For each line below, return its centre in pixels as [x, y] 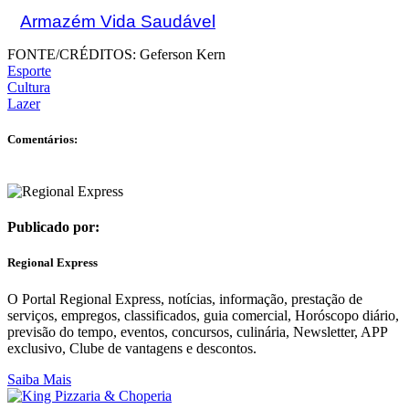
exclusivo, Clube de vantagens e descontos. [132, 348]
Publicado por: [53, 227]
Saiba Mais [39, 379]
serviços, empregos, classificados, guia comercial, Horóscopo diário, [203, 315]
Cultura [29, 87]
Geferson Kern [181, 54]
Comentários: [42, 139]
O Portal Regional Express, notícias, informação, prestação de [185, 299]
